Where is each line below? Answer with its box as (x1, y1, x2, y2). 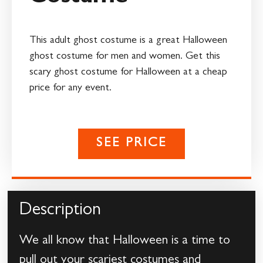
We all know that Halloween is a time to (19, 235, 231, 248)
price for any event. (29, 83, 112, 94)
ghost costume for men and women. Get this (29, 51, 220, 62)
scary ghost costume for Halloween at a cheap (29, 67, 227, 78)
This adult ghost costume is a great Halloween (29, 35, 227, 46)
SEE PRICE (96, 137, 167, 151)
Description (19, 203, 102, 221)
